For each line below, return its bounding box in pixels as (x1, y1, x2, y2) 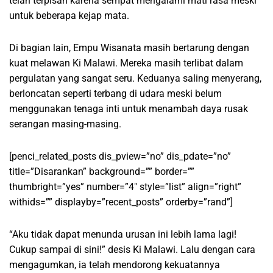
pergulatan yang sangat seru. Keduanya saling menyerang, (9, 72, 261, 84)
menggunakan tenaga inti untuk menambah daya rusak (9, 102, 248, 115)
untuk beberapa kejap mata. (9, 9, 129, 21)
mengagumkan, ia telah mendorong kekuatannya (9, 258, 220, 271)
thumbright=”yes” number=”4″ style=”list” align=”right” (9, 180, 241, 193)
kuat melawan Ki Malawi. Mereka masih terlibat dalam (9, 57, 243, 69)
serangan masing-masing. (9, 118, 121, 130)
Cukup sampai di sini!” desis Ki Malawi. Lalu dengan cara (9, 243, 255, 255)
